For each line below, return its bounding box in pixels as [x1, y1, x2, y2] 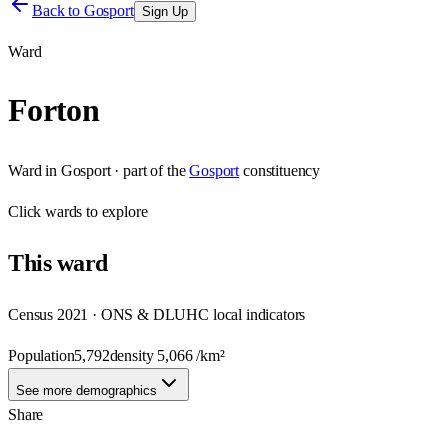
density [109, 346, 158, 364]
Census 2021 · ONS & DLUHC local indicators [8, 305, 306, 323]
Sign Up [141, 4, 188, 19]
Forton [8, 92, 100, 129]
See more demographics [16, 382, 157, 398]
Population [8, 346, 75, 364]
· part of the [110, 161, 186, 179]
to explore [82, 202, 148, 220]
